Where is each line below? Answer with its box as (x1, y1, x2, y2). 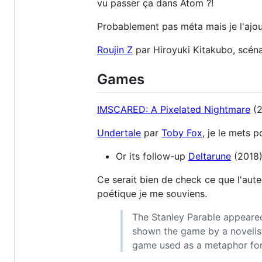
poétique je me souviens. (97, 188, 207, 200)
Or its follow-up (116, 150, 188, 163)
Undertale (97, 127, 141, 139)
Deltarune (188, 150, 231, 163)
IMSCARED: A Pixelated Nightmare (97, 104, 250, 116)
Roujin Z (97, 44, 133, 56)
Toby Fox (161, 127, 202, 139)
